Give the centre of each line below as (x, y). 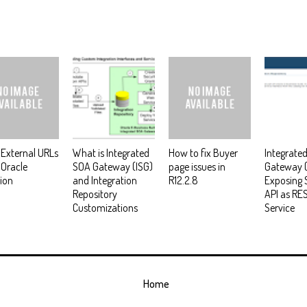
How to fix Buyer (203, 152)
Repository (95, 194)
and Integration (105, 180)
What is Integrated (111, 152)
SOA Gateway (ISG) (113, 166)
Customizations (105, 207)
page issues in (197, 166)
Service (280, 207)
